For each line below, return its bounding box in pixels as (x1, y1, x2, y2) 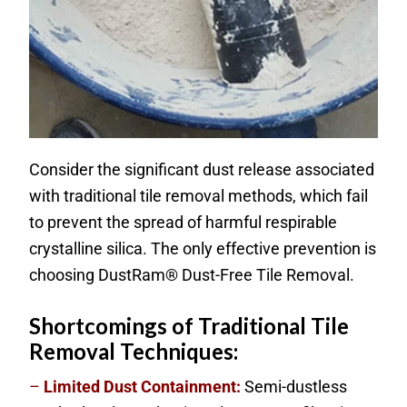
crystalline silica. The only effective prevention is (29, 239, 377, 259)
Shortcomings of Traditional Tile (29, 313, 350, 340)
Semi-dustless (241, 377, 348, 397)
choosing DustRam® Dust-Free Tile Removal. (29, 265, 355, 285)
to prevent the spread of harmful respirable (29, 213, 338, 233)
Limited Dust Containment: (44, 377, 242, 397)
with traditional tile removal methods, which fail (29, 186, 369, 206)
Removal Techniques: (29, 338, 239, 365)
